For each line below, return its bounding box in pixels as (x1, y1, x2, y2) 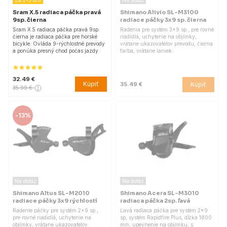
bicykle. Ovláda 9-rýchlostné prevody (13, 40, 105, 47)
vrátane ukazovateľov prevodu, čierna (120, 40, 213, 47)
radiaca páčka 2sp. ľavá (120, 197, 190, 205)
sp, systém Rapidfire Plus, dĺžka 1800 (120, 214, 212, 221)
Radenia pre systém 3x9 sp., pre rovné (120, 26, 214, 32)
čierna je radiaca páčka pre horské (13, 33, 97, 40)
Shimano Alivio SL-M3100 (120, 8, 199, 16)
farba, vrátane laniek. (120, 47, 173, 54)
